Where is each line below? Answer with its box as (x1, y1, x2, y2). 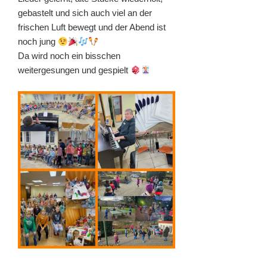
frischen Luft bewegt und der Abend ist (18, 22, 166, 33)
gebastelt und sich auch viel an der (18, 8, 152, 18)
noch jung (18, 36, 58, 47)
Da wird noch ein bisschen (18, 51, 120, 61)
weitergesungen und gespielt (18, 65, 131, 76)
